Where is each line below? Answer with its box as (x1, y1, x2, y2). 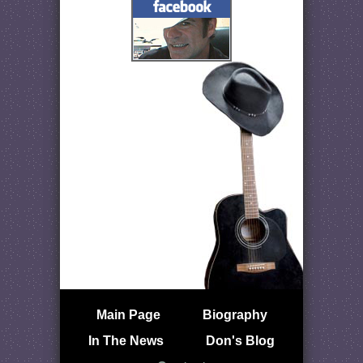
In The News (88, 334, 164, 348)
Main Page (96, 308, 160, 322)
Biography (202, 308, 267, 322)
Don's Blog (206, 334, 275, 348)
